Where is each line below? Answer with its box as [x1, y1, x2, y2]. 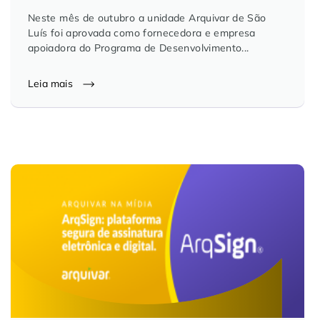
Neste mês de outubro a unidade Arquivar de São [28, 11, 266, 24]
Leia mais [28, 76, 76, 90]
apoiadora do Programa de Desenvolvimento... [28, 41, 249, 54]
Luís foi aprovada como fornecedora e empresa [28, 26, 256, 39]
